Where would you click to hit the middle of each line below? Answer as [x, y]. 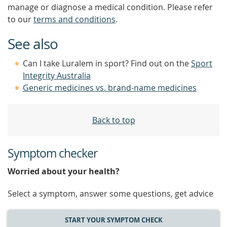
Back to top [113, 120]
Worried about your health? [64, 171]
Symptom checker [52, 153]
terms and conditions [74, 19]
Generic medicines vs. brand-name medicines [110, 88]
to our [21, 19]
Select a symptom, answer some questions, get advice [110, 194]
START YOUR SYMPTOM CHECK [113, 220]
